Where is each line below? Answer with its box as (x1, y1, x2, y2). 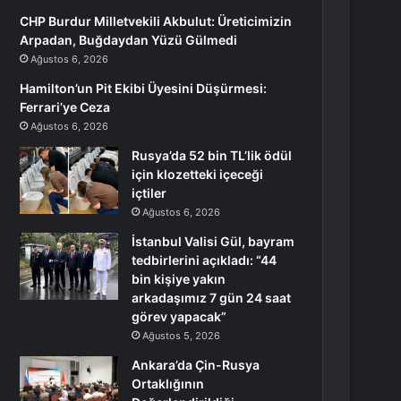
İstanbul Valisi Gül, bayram (132, 234, 295, 249)
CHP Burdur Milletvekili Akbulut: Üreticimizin (20, 13, 293, 29)
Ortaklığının (132, 376, 205, 391)
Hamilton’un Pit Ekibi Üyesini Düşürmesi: (20, 81, 268, 96)
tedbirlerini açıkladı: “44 (132, 252, 277, 268)
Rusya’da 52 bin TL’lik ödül (132, 148, 293, 163)
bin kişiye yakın (132, 271, 226, 286)
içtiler (132, 185, 167, 200)
